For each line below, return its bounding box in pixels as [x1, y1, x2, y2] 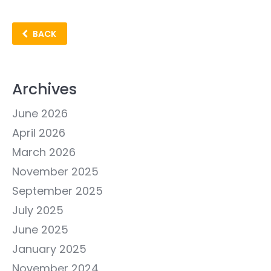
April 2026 [12, 125, 65, 141]
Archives [12, 79, 77, 100]
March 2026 [12, 145, 76, 160]
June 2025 [12, 222, 68, 238]
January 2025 [12, 241, 87, 257]
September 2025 [12, 183, 103, 199]
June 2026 [12, 106, 68, 122]
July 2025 [12, 203, 64, 218]
